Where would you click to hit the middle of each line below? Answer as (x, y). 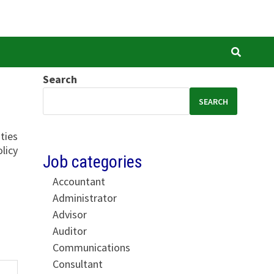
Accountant (79, 181)
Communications (91, 247)
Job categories (92, 162)
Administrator (84, 198)
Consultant (77, 264)
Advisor (69, 214)
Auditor (69, 231)
